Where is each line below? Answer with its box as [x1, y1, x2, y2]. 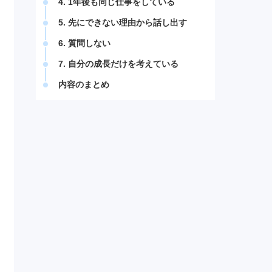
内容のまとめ [58, 80, 109, 90]
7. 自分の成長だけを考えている [58, 59, 178, 69]
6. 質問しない [58, 39, 110, 49]
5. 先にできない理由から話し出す [58, 18, 187, 28]
